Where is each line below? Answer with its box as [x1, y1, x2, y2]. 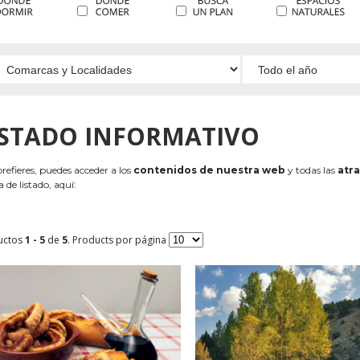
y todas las [285, 164, 337, 177]
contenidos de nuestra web [133, 164, 285, 177]
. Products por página [67, 233, 169, 247]
